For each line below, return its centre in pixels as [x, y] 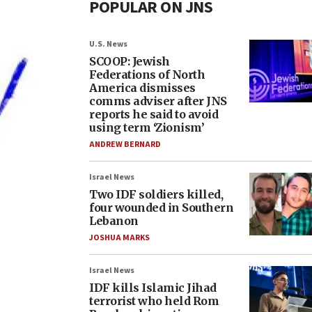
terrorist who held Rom [154, 301]
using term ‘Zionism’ [147, 127]
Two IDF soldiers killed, [156, 194]
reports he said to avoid [154, 114]
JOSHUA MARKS [119, 238]
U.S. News [108, 44]
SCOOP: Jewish [130, 61]
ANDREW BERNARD [125, 145]
